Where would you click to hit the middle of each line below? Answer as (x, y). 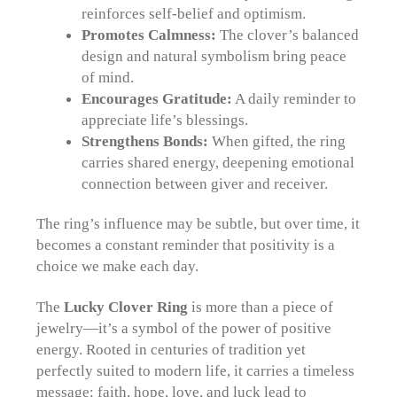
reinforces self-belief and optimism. (193, 13)
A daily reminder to (294, 98)
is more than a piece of (261, 306)
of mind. (107, 77)
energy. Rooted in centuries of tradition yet (171, 349)
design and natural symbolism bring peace (214, 55)
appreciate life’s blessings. (164, 119)
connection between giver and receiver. (204, 183)
